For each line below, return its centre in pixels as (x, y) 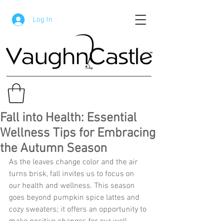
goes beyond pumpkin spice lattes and (75, 198)
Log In (42, 19)
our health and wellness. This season (73, 186)
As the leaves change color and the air (74, 163)
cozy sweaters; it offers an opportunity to (79, 210)
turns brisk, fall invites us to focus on (73, 174)
